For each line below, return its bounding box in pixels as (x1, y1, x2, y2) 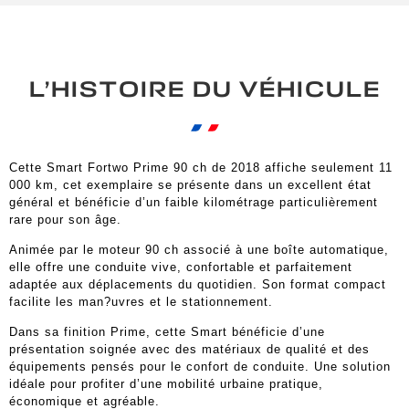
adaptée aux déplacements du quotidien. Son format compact (9, 277, 386, 291)
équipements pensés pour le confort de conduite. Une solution (9, 360, 391, 374)
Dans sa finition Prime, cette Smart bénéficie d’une (9, 325, 325, 340)
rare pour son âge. (9, 212, 121, 226)
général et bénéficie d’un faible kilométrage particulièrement (9, 194, 378, 209)
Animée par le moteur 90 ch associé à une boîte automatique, (9, 242, 389, 257)
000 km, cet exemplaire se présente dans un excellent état (9, 177, 372, 192)
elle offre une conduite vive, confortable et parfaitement (9, 259, 352, 274)
